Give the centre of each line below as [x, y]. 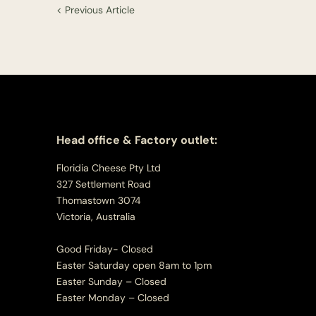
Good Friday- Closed [105, 249]
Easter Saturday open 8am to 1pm [134, 265]
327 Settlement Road [105, 184]
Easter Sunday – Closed [111, 281]
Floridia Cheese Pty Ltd [109, 168]
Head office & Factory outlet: [137, 140]
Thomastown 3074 [100, 200]
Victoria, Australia [96, 217]
